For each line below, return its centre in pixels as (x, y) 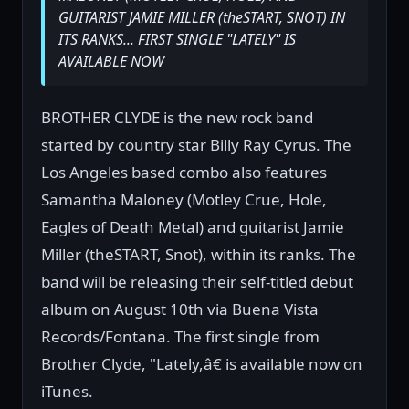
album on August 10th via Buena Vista (180, 309)
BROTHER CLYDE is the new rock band (177, 117)
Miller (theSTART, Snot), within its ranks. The (199, 254)
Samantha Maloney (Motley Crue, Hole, (184, 199)
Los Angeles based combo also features (184, 172)
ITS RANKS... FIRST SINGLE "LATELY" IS (177, 39)
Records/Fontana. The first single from (180, 336)
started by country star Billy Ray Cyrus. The (196, 145)
